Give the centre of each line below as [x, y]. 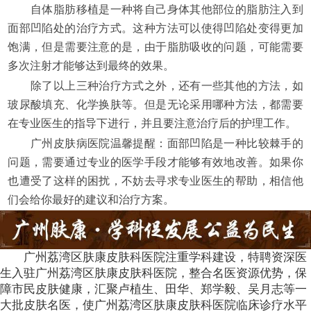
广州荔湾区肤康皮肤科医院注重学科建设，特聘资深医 [165, 258]
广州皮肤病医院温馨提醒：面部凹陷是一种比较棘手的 [155, 144]
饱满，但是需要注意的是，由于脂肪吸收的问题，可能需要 [155, 47]
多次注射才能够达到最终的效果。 [91, 66]
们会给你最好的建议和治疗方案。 [91, 200]
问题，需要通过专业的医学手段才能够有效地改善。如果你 [155, 162]
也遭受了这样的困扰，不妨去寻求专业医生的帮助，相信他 [155, 181]
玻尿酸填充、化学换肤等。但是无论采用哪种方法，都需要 [155, 105]
